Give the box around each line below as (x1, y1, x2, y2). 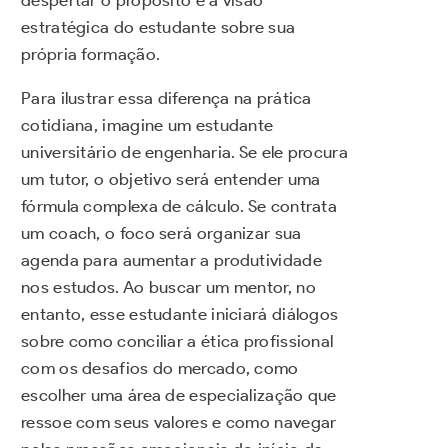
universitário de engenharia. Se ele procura (21, 142, 348, 163)
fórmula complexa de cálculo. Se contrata (21, 196, 337, 217)
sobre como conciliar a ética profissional (21, 331, 334, 352)
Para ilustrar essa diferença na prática (21, 88, 312, 109)
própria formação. (21, 44, 161, 65)
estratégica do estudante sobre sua (21, 17, 296, 38)
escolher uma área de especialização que (21, 385, 337, 406)
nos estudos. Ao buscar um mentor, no (21, 277, 316, 298)
